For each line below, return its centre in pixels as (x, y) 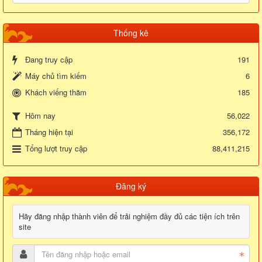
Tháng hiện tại (49, 132)
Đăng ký (131, 186)
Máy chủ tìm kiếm (56, 76)
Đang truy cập (49, 60)
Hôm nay (40, 116)
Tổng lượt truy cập (56, 149)
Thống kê (131, 33)
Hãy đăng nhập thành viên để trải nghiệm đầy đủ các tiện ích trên (129, 216)
